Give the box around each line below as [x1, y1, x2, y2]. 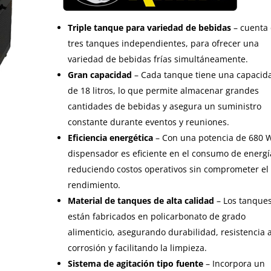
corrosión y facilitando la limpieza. [68, 242, 210, 253]
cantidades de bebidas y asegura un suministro [68, 100, 262, 112]
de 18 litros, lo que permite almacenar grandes [68, 85, 260, 96]
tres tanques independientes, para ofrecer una [68, 38, 260, 49]
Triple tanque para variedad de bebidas [68, 22, 232, 33]
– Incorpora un [203, 258, 266, 269]
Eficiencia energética [68, 132, 154, 143]
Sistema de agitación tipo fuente [68, 258, 204, 269]
